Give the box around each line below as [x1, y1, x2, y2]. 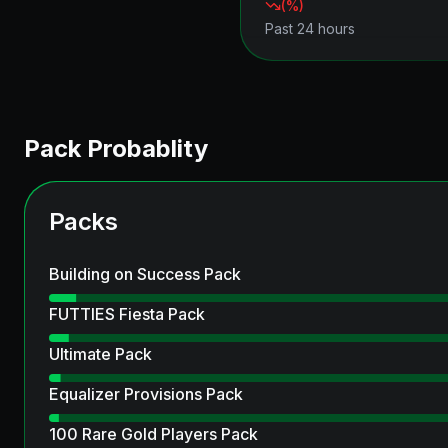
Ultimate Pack [49, 344, 152, 364]
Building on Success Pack [49, 264, 241, 284]
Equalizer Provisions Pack [49, 384, 243, 404]
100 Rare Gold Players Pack [49, 424, 258, 444]
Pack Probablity [24, 134, 208, 163]
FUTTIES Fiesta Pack [49, 304, 205, 324]
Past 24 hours [265, 20, 355, 37]
